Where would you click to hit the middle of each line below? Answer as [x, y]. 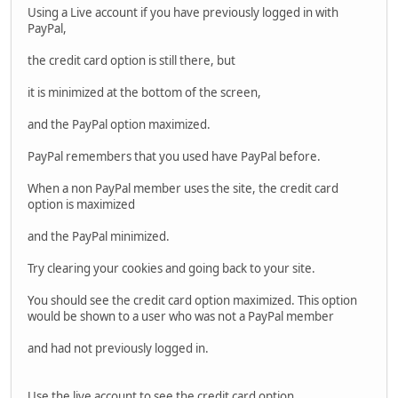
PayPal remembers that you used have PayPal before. [174, 156]
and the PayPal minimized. [99, 236]
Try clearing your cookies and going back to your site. [171, 268]
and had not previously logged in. [118, 348]
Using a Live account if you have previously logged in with [183, 12]
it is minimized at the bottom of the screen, [144, 92]
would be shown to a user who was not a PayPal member [181, 316]
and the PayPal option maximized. [119, 124]
